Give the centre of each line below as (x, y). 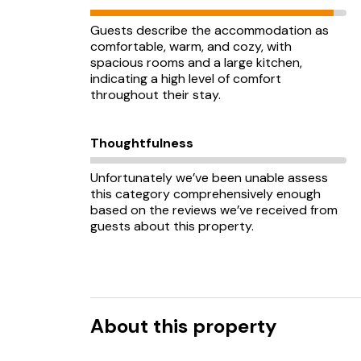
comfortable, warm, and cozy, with (191, 46)
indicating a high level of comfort (186, 79)
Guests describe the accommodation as (210, 30)
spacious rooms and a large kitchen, (196, 62)
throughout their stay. (156, 95)
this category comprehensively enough (205, 194)
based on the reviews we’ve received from (214, 210)
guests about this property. (172, 226)
